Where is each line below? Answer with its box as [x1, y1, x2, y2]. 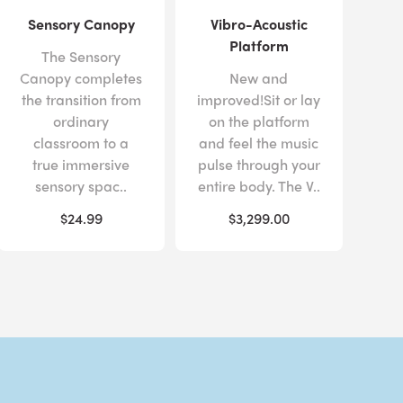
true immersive [32, 153, 130, 175]
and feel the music [199, 131, 319, 153]
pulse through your [197, 153, 320, 175]
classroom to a [33, 131, 130, 153]
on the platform [208, 110, 309, 131]
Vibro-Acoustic [210, 13, 308, 34]
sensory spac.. [35, 175, 128, 196]
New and [229, 67, 289, 88]
